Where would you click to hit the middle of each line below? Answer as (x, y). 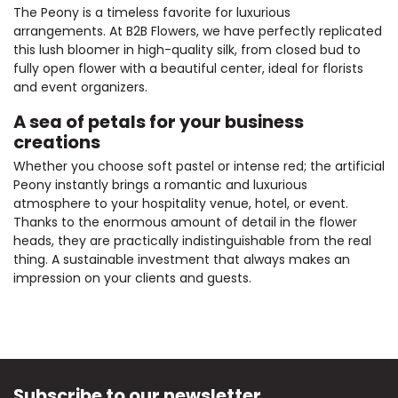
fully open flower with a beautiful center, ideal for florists (188, 68)
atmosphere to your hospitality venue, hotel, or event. (181, 203)
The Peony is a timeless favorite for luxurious (152, 12)
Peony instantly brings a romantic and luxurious (160, 184)
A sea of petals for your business (159, 121)
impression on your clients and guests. (132, 278)
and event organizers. (80, 87)
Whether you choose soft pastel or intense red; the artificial (199, 166)
